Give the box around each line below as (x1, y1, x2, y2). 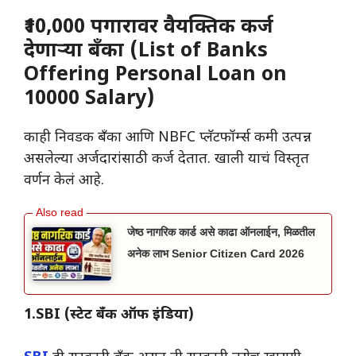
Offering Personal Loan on (24, 63, 287, 89)
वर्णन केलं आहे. (24, 172, 104, 191)
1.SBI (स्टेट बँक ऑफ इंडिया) (24, 305, 194, 324)
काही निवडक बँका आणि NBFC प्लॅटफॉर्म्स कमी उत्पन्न (24, 129, 311, 148)
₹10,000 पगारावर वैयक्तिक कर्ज (24, 15, 273, 41)
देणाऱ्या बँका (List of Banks (24, 39, 268, 65)
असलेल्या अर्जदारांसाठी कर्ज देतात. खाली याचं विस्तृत (24, 150, 309, 169)
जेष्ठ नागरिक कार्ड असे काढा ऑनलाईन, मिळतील (127, 226, 315, 239)
